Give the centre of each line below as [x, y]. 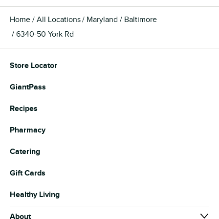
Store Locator [33, 66]
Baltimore [140, 20]
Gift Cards [28, 173]
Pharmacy [28, 130]
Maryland [102, 20]
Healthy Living [35, 195]
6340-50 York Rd [45, 34]
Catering [25, 152]
